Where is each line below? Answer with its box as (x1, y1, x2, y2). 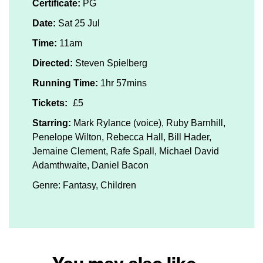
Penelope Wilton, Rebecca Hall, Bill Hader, (32, 132, 211, 143)
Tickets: (32, 98, 68, 109)
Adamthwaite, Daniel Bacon (32, 160, 149, 171)
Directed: (32, 58, 73, 69)
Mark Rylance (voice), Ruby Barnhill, (71, 118, 225, 129)
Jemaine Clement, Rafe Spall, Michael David (32, 146, 219, 157)
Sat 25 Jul (56, 18, 100, 29)
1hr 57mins (98, 78, 147, 89)
